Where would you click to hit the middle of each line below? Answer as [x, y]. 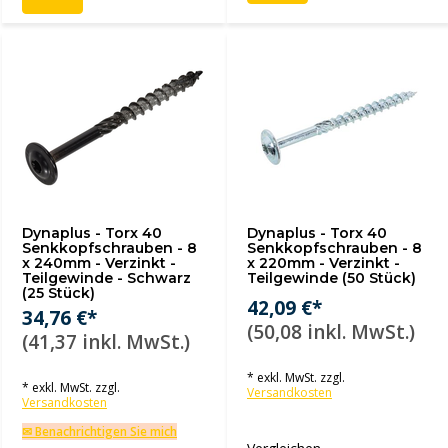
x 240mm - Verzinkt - [99, 263]
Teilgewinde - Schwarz [106, 278]
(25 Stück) [58, 293]
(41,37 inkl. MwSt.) [106, 342]
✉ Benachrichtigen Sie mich [99, 431]
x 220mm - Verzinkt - [323, 263]
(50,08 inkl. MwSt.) [331, 332]
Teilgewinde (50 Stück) [331, 278]
